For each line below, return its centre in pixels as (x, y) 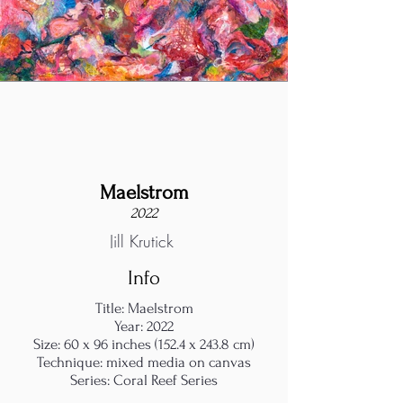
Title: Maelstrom (144, 308)
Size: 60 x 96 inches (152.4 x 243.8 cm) (144, 344)
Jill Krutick (141, 241)
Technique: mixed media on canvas (144, 362)
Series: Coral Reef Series (144, 380)
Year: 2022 (144, 326)
